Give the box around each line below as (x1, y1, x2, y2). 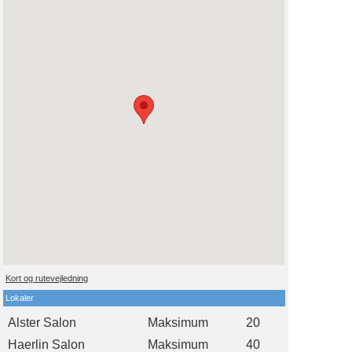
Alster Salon (8, 315, 76, 329)
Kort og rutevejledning (5, 273, 88, 283)
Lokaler (5, 292, 34, 302)
